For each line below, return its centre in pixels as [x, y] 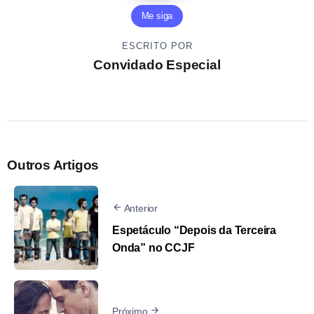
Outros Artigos [53, 165]
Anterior [141, 208]
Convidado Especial [157, 65]
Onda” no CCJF [153, 247]
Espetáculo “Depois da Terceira [194, 230]
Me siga [157, 16]
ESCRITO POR [157, 46]
